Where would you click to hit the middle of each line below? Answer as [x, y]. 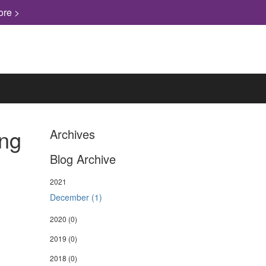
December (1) [76, 197]
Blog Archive [83, 159]
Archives [72, 134]
